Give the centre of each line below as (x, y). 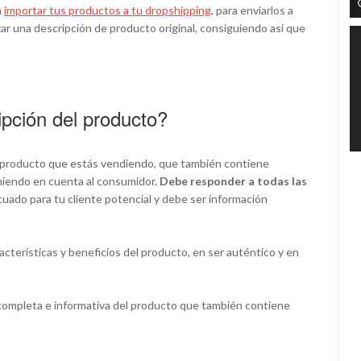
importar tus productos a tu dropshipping (108, 10)
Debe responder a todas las (232, 181)
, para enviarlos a (252, 10)
